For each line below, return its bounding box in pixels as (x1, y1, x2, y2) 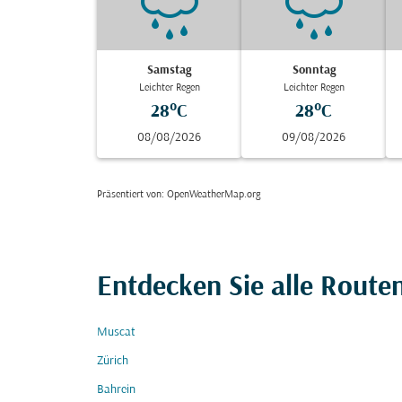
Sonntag (292, 64, 336, 77)
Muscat (97, 326, 135, 339)
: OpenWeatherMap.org (162, 189, 260, 200)
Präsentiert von (97, 189, 162, 200)
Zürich (97, 354, 128, 368)
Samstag (147, 64, 192, 77)
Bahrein (97, 383, 135, 397)
